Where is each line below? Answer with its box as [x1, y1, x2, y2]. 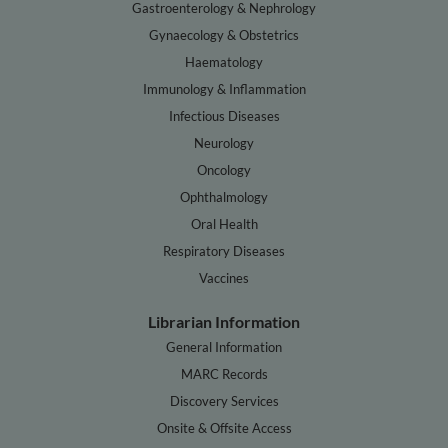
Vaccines [199, 269, 249, 286]
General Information [166, 338, 282, 355]
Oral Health [190, 215, 258, 232]
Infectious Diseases [168, 107, 280, 124]
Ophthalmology [180, 188, 268, 205]
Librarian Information [148, 311, 300, 331]
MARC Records [180, 365, 268, 382]
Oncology [197, 161, 251, 178]
